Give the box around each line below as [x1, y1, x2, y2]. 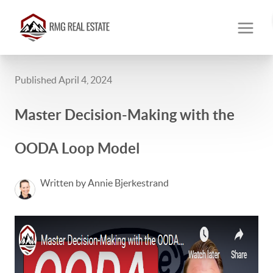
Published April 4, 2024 [15, 74, 112, 85]
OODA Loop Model [15, 140, 140, 157]
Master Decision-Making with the [15, 107, 235, 123]
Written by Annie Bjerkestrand [40, 177, 169, 188]
